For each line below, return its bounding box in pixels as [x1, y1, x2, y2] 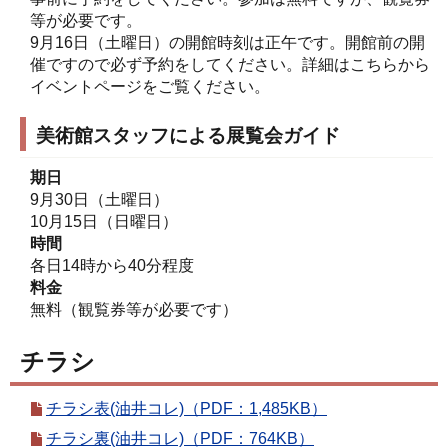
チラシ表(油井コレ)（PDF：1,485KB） [46, 399, 327, 417]
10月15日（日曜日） [30, 213, 178, 231]
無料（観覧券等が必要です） [30, 301, 238, 319]
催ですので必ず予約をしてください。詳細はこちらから [30, 55, 430, 73]
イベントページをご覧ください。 [30, 77, 286, 95]
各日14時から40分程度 [30, 257, 194, 275]
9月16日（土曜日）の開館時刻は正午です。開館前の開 [30, 33, 425, 51]
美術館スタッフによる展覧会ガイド [36, 125, 340, 147]
